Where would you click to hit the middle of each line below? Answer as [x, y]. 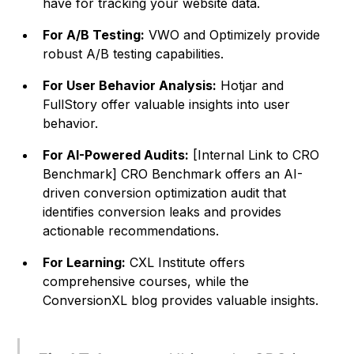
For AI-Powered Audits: [116, 155]
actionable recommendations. [131, 231]
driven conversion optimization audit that [165, 193]
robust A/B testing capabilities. [134, 54]
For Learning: [85, 263]
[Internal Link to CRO [254, 155]
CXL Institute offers [186, 263]
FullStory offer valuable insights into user [167, 105]
